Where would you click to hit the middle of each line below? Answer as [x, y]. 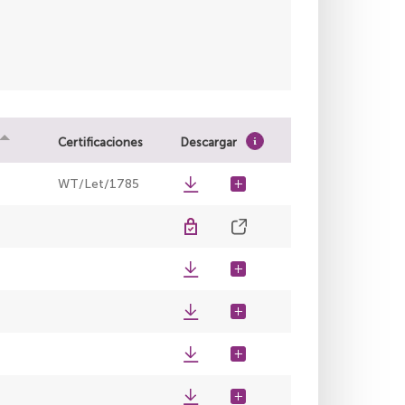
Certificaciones [100, 143]
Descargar [209, 143]
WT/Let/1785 [99, 184]
